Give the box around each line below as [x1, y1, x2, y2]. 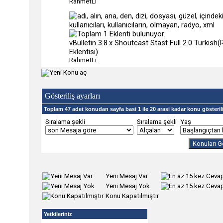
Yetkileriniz [44, 211, 72, 217]
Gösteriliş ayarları [45, 92, 100, 100]
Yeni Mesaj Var [106, 172, 148, 180]
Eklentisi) [69, 47, 98, 56]
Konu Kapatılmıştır [106, 192, 159, 200]
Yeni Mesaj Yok [106, 182, 150, 190]
